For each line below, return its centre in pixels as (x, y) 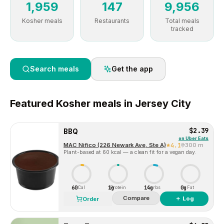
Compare (136, 198)
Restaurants (112, 21)
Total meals (182, 21)
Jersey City (163, 103)
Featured (33, 103)
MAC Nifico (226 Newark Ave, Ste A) (115, 145)
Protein (118, 187)
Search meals (54, 69)
